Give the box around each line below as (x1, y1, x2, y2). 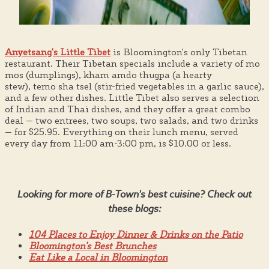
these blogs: (107, 201, 162, 215)
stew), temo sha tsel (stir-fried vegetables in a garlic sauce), (5, 80, 264, 92)
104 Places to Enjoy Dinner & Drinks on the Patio (29, 229, 243, 241)
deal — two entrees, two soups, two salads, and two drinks (5, 114, 258, 126)
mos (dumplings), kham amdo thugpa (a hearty (5, 68, 212, 80)
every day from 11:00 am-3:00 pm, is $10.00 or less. (5, 137, 231, 149)
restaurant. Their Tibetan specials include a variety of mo (5, 57, 260, 69)
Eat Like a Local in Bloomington (29, 252, 168, 264)
